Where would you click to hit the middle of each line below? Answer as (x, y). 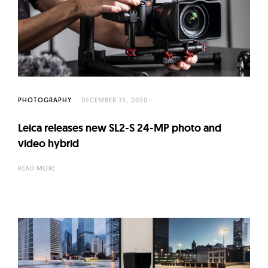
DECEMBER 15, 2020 (115, 100)
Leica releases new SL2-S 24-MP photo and (120, 127)
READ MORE (37, 168)
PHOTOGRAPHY (45, 100)
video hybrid (48, 143)
